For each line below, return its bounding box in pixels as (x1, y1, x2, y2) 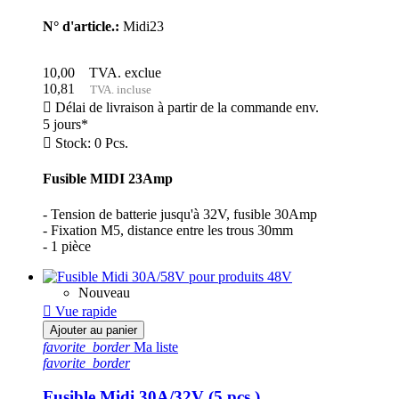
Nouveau (78, 284, 130, 300)
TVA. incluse (82, 83, 151, 97)
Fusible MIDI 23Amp (43, 171, 173, 187)
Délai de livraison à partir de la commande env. (52, 100, 319, 116)
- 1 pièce (43, 238, 91, 254)
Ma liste (130, 338, 178, 354)
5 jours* (43, 117, 88, 133)
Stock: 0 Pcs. (52, 135, 128, 151)
